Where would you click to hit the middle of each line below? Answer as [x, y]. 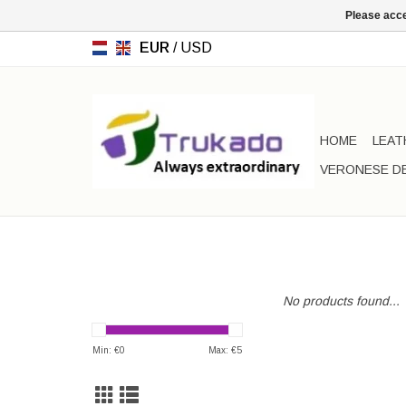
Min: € [106, 350]
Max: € [222, 350]
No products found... [341, 301]
